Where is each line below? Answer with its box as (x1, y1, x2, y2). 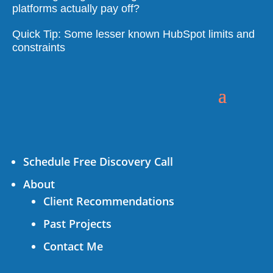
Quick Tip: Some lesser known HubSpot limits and (12, 28, 255, 40)
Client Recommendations (43, 194, 174, 208)
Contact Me (43, 239, 103, 253)
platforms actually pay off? (12, 2, 140, 15)
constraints (12, 41, 65, 54)
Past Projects (43, 216, 112, 231)
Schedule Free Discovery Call (23, 154, 173, 169)
